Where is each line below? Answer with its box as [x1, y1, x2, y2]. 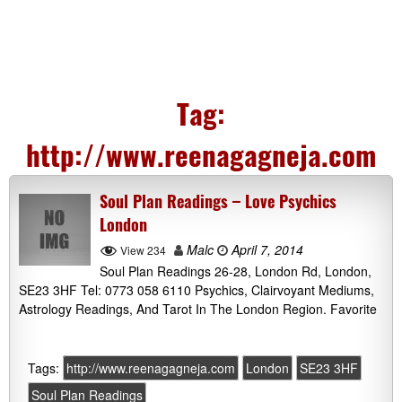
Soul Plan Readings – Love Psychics [100, 189, 336, 213]
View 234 [120, 242, 166, 258]
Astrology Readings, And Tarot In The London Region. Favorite [19, 300, 377, 319]
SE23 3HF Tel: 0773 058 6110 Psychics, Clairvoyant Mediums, [19, 281, 374, 300]
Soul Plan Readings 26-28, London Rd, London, [100, 262, 371, 281]
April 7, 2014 [228, 240, 303, 258]
